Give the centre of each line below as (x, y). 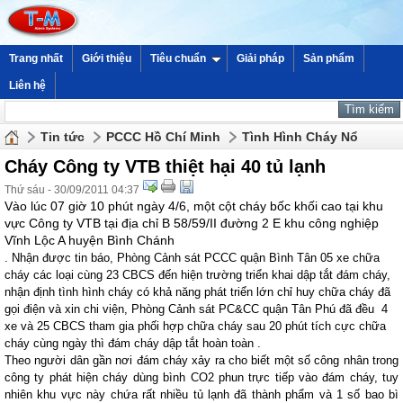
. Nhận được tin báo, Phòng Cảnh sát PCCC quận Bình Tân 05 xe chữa (192, 258)
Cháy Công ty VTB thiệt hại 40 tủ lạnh (165, 166)
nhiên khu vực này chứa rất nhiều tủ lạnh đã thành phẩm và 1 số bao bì (201, 394)
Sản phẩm (329, 58)
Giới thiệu (107, 58)
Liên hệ (27, 85)
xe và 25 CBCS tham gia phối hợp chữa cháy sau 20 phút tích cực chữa (195, 326)
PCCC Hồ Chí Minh (163, 137)
